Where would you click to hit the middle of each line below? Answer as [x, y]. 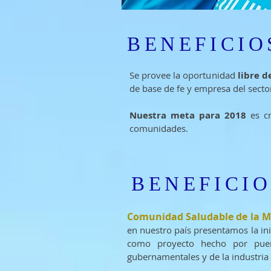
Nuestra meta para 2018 [188, 115]
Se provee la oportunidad [184, 75]
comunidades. [159, 128]
